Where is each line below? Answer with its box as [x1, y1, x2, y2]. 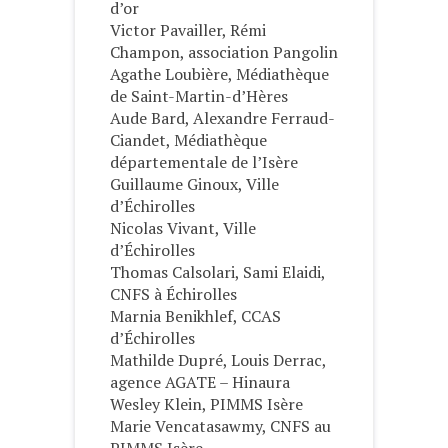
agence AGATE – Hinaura [110, 371, 290, 394]
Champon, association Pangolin [110, 41, 338, 64]
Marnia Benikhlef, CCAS [110, 305, 281, 328]
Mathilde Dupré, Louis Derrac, [110, 349, 326, 372]
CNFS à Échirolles [110, 283, 237, 306]
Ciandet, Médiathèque [110, 129, 267, 152]
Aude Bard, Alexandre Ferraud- [110, 107, 335, 130]
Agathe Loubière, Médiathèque [110, 63, 329, 86]
